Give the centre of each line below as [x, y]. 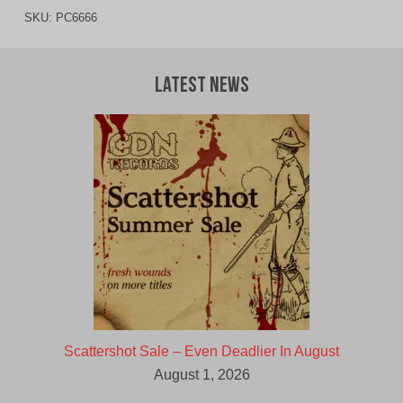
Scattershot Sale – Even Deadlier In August [201, 352]
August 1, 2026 [201, 375]
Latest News [201, 87]
